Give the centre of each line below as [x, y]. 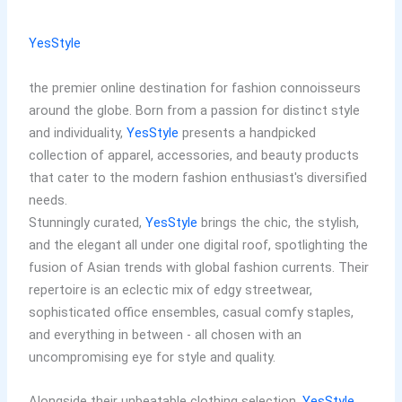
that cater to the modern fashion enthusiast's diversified [197, 178]
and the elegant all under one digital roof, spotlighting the [198, 245]
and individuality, [77, 133]
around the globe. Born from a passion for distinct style [194, 111]
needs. [48, 201]
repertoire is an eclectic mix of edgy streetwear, [170, 290]
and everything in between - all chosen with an [165, 335]
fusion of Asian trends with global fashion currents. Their [198, 268]
